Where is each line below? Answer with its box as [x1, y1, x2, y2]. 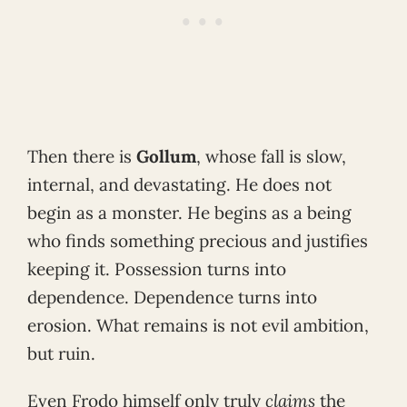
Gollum [136, 144, 196, 167]
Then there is [27, 144, 136, 167]
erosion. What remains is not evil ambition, [27, 313, 369, 336]
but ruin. [27, 342, 95, 364]
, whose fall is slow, [196, 144, 346, 167]
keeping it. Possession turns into [27, 257, 286, 280]
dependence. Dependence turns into [27, 285, 317, 308]
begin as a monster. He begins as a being [27, 201, 352, 223]
